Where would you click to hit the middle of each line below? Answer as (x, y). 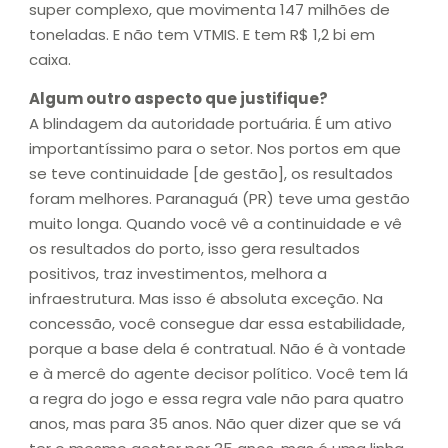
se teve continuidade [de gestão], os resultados (211, 174)
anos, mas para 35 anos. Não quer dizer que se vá (215, 424)
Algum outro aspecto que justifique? (178, 99)
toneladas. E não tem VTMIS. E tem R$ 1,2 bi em (202, 34)
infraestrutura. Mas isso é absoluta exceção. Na (206, 299)
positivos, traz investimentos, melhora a (178, 274)
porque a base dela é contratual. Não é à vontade (217, 349)
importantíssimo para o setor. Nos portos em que (215, 149)
